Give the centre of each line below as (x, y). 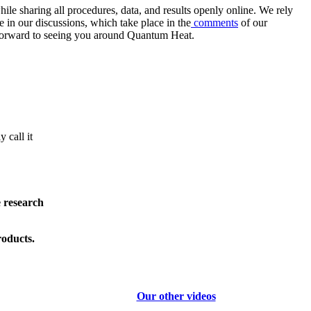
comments (215, 23)
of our (253, 23)
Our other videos (176, 296)
